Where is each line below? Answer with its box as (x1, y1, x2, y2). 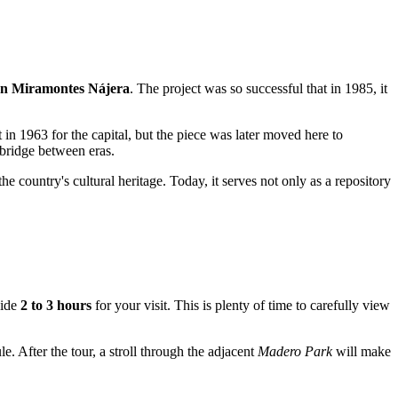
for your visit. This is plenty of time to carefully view (92, 298, 390, 314)
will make (332, 344, 391, 360)
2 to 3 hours (20, 298, 92, 314)
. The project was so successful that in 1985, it (130, 81, 387, 97)
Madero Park (258, 344, 332, 360)
